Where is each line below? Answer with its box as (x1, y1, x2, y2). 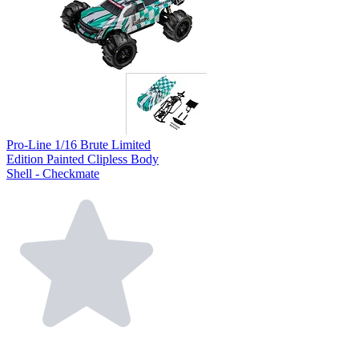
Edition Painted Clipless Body (6, 151, 159, 166)
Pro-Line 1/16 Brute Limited (6, 137, 151, 151)
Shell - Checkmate (6, 166, 99, 180)
